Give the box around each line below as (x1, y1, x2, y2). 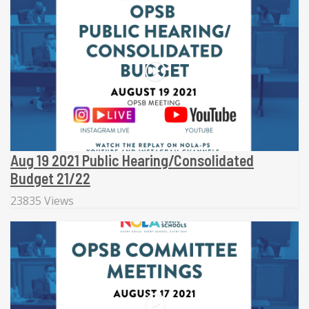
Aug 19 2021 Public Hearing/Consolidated (10, 151, 254, 170)
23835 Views (10, 193, 74, 209)
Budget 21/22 (10, 169, 90, 188)
